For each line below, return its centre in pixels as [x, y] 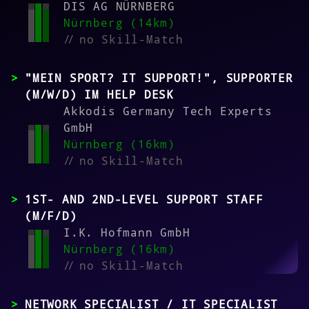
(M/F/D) [51, 216]
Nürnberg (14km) [119, 23]
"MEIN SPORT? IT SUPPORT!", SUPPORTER [159, 78]
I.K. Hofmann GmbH [127, 233]
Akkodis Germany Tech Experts [168, 111]
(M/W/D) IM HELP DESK [100, 95]
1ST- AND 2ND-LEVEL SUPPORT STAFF [144, 200]
